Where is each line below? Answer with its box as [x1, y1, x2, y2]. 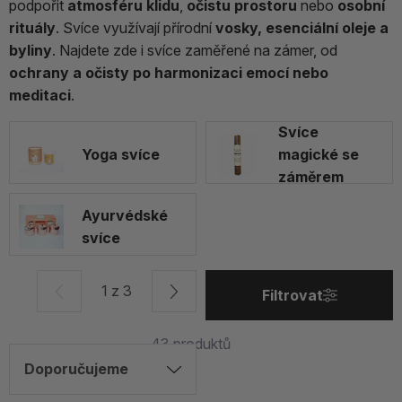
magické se [278, 145, 359, 164]
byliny [9, 41, 52, 60]
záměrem [278, 168, 344, 187]
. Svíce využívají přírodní [56, 19, 212, 38]
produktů [170, 335, 232, 354]
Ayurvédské [82, 205, 168, 224]
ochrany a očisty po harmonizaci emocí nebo [9, 64, 328, 83]
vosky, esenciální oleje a [212, 19, 389, 38]
